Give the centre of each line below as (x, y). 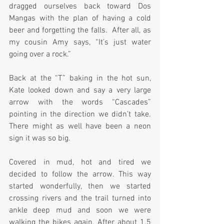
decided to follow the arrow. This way (80, 175)
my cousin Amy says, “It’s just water (80, 43)
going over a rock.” (40, 55)
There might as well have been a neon (80, 127)
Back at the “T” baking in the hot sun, (80, 79)
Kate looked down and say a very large (80, 91)
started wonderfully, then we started (80, 187)
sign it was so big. (40, 139)
